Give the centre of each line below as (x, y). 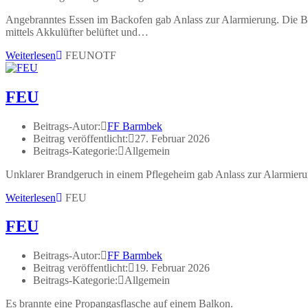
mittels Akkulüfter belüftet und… (77, 32)
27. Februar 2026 (172, 138)
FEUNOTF (91, 55)
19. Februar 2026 (172, 268)
